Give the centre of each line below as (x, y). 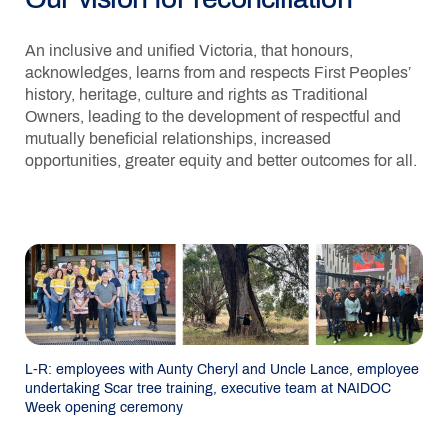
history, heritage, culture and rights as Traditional (196, 94)
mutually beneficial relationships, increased (178, 138)
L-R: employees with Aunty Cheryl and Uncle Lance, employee (222, 369)
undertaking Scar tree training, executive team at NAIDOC (208, 388)
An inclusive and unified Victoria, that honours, (189, 50)
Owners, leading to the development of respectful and (213, 116)
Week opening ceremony (104, 407)
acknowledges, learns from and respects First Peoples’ (218, 72)
